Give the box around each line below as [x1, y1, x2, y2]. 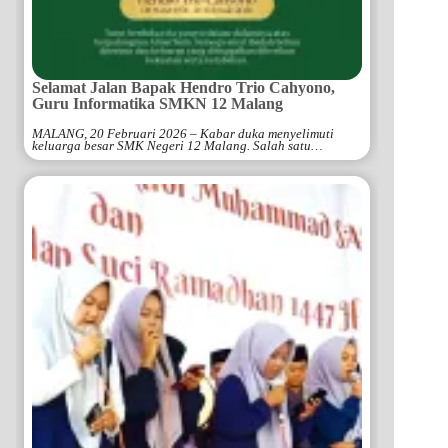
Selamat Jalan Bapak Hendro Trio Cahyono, [32, 78, 335, 96]
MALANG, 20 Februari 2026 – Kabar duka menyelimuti [32, 126, 334, 141]
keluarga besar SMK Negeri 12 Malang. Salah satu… [32, 138, 323, 153]
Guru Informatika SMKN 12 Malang [32, 94, 283, 112]
